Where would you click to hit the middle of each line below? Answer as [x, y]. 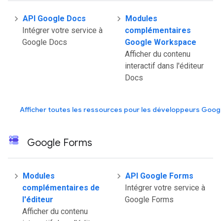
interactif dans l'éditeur [164, 66]
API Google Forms [159, 176]
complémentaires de [61, 188]
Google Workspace [161, 42]
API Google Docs [54, 18]
